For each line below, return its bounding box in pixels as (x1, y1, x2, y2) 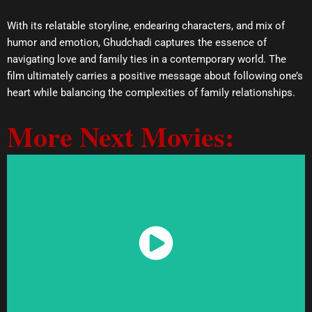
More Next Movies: (7, 116, 234, 157)
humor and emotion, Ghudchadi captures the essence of (7, 36, 267, 49)
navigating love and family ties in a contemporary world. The (7, 52, 286, 65)
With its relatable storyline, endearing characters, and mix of (7, 19, 285, 32)
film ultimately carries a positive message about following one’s (7, 69, 303, 82)
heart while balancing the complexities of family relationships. (7, 86, 295, 99)
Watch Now (113, 240, 199, 264)
